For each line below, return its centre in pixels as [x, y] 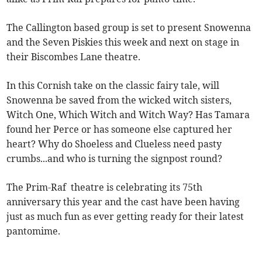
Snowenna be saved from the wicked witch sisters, [119, 100]
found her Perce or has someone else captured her [120, 130]
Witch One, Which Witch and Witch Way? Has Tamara [128, 115]
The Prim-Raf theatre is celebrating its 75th [105, 187]
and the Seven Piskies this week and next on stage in [123, 42]
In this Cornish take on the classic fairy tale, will [113, 86]
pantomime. [35, 231]
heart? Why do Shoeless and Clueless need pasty [114, 144]
